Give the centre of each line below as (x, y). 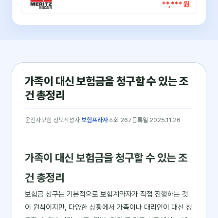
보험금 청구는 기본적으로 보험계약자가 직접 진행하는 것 (107, 194)
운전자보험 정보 (44, 120)
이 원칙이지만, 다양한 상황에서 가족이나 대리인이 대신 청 (109, 207)
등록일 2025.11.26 (156, 120)
